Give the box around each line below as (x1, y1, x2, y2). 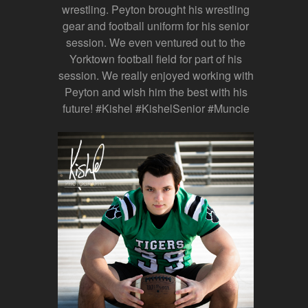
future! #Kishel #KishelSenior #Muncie (62, 100, 250, 116)
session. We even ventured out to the (66, 34, 245, 50)
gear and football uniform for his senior (63, 17, 249, 34)
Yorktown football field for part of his (69, 50, 242, 67)
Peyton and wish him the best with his (64, 83, 247, 100)
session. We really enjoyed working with (58, 67, 254, 83)
